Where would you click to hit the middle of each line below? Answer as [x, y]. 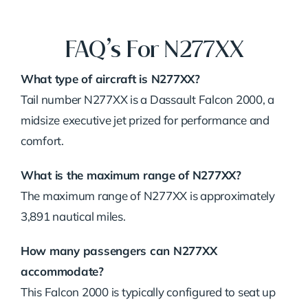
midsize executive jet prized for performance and [145, 120]
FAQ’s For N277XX [154, 50]
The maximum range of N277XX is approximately [147, 196]
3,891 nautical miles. [73, 216]
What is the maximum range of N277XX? [131, 175]
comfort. [42, 141]
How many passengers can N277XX [119, 251]
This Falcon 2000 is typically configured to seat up [148, 292]
